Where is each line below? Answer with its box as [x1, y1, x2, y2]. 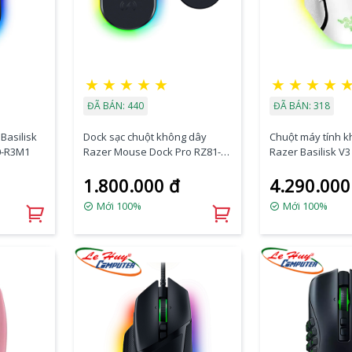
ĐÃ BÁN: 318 [273, 99, 330, 112]
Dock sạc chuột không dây [82, 130, 207, 144]
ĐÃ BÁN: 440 [86, 99, 144, 112]
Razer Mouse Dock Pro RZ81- [82, 145, 221, 159]
